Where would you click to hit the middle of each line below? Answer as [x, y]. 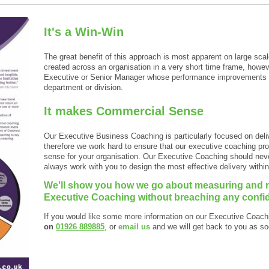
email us [133, 227]
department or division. [84, 87]
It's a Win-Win [84, 32]
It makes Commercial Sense [124, 111]
